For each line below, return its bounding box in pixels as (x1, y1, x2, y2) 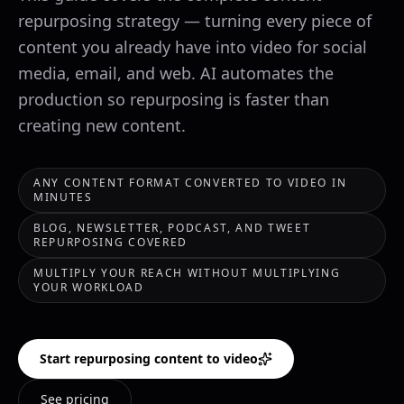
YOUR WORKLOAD (33, 280, 144, 295)
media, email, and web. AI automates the (18, 62, 334, 84)
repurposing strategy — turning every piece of (18, 10, 372, 32)
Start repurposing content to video (40, 350, 258, 367)
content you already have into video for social (18, 36, 367, 58)
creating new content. (18, 115, 186, 136)
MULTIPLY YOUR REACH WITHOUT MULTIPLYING (33, 265, 341, 280)
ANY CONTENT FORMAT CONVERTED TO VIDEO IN (33, 175, 347, 190)
